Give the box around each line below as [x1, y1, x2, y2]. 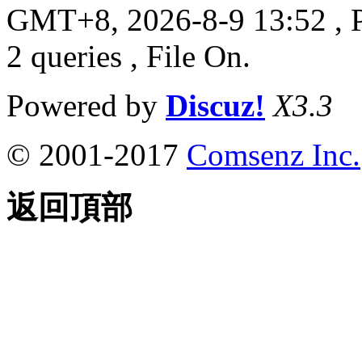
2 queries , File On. [6, 39, 250, 74]
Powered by [6, 88, 166, 124]
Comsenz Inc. [187, 137, 360, 173]
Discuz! [166, 88, 265, 124]
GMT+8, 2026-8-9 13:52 [6, 2, 326, 38]
